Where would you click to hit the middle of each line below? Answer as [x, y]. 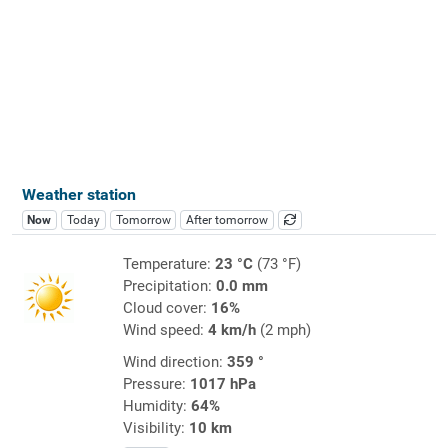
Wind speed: [165, 329]
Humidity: [156, 405]
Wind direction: [174, 361]
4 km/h [231, 329]
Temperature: [168, 263]
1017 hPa [222, 383]
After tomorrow [227, 219]
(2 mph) [283, 329]
